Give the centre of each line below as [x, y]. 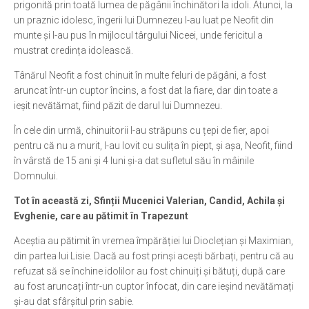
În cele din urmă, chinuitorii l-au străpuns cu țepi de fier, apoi [141, 130]
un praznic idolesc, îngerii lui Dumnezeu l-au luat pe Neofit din [144, 20]
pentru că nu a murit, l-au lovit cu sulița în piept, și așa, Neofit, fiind [153, 146]
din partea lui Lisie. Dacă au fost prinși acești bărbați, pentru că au [154, 256]
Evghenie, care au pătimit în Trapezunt [101, 216]
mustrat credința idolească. [73, 50]
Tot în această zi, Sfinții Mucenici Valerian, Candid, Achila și [149, 201]
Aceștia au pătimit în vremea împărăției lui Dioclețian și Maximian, [153, 241]
